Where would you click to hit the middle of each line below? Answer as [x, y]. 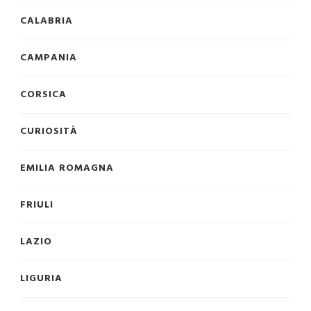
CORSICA [43, 94]
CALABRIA [47, 21]
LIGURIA [41, 278]
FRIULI [37, 205]
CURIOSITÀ [49, 131]
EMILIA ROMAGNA [67, 168]
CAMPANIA [49, 58]
